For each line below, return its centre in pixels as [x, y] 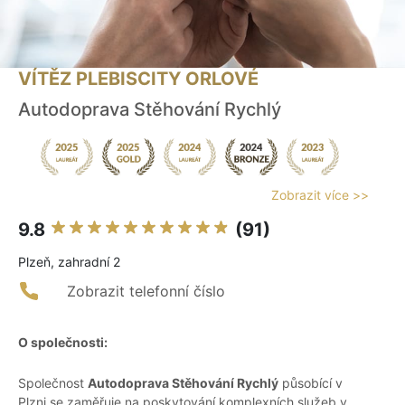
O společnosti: [63, 343]
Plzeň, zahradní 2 [69, 262]
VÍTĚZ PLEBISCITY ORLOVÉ [138, 79]
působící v [311, 383]
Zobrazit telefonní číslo [146, 292]
